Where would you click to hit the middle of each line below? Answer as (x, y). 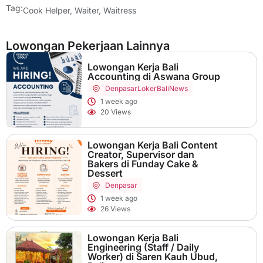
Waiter (87, 10)
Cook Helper (46, 10)
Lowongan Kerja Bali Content (152, 145)
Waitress (120, 10)
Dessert (105, 173)
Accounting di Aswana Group (154, 76)
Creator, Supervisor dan (141, 154)
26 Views (116, 208)
